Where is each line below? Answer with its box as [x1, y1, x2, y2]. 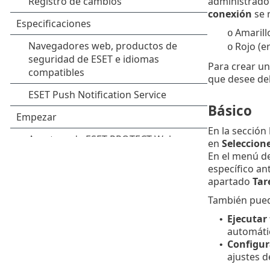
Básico [207, 101, 252, 121]
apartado [207, 175, 253, 189]
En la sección [207, 124, 269, 138]
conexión [207, 7, 252, 20]
